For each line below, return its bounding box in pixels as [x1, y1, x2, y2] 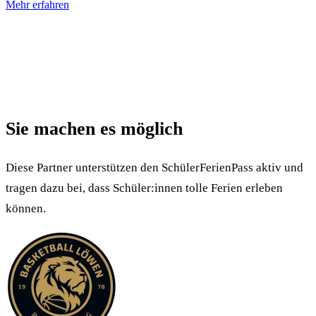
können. [6, 201, 46, 215]
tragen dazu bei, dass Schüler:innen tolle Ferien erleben [6, 181, 283, 195]
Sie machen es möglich [6, 118, 183, 139]
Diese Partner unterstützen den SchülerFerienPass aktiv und [6, 160, 303, 174]
